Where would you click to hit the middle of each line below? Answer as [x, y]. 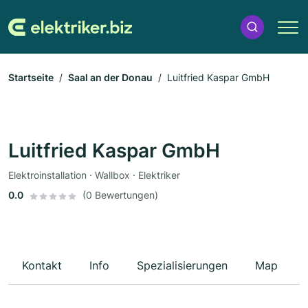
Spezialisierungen [182, 266]
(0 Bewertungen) [120, 195]
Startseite [31, 78]
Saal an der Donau [110, 78]
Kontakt [42, 266]
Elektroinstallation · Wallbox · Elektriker [94, 175]
